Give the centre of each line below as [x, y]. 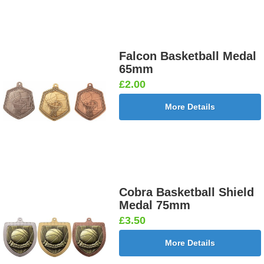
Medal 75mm [155, 205]
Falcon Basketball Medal [188, 56]
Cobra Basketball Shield [187, 192]
